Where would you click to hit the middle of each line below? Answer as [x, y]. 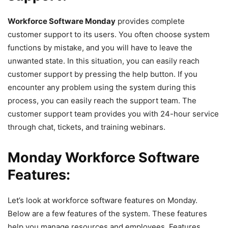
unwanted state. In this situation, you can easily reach [104, 61]
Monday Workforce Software [104, 157]
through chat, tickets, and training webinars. [87, 127]
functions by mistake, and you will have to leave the [100, 47]
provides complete [150, 21]
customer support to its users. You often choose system [109, 34]
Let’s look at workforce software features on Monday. [103, 200]
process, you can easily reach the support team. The [102, 100]
